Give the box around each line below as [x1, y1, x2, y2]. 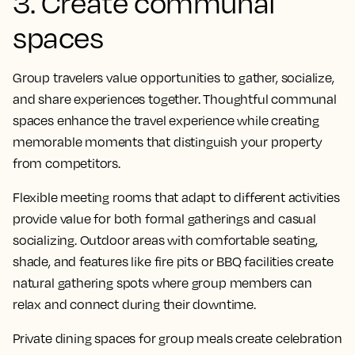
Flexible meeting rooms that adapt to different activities [13, 189, 340, 206]
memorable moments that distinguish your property [13, 134, 323, 151]
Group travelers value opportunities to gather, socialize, [13, 70, 334, 86]
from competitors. [13, 155, 120, 172]
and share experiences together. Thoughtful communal [13, 91, 337, 108]
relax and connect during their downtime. [13, 296, 256, 313]
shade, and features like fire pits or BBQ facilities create [13, 254, 334, 270]
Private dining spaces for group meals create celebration [13, 330, 342, 347]
